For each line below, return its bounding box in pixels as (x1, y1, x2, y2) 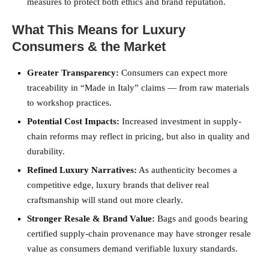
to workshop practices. (27, 98, 112, 108)
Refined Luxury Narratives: (27, 165, 137, 175)
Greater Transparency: (27, 68, 119, 78)
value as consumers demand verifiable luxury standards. (27, 244, 238, 254)
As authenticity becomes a (137, 165, 237, 175)
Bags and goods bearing (155, 214, 248, 224)
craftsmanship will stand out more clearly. (27, 195, 183, 205)
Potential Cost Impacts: (27, 116, 119, 127)
